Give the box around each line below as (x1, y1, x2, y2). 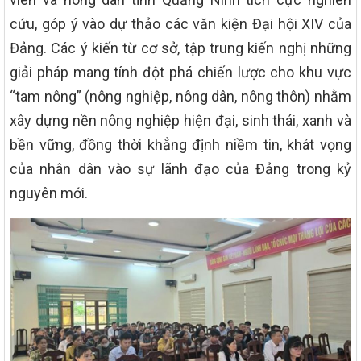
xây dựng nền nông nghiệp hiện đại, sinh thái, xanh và (10, 111, 351, 129)
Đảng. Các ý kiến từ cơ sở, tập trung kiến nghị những (10, 39, 351, 56)
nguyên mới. (10, 184, 88, 201)
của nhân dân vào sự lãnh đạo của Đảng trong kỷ (10, 160, 351, 177)
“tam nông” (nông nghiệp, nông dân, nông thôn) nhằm (10, 87, 351, 105)
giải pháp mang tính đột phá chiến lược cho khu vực (10, 63, 351, 81)
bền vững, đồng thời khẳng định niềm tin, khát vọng (10, 135, 351, 153)
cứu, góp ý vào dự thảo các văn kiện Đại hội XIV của (10, 15, 351, 32)
